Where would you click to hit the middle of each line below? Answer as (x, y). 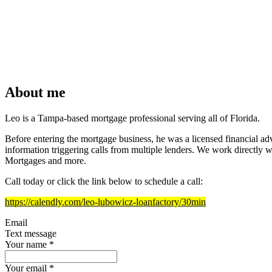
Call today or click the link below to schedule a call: (104, 181)
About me (35, 92)
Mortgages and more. (46, 160)
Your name (26, 244)
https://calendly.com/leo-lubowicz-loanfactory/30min (105, 202)
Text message (31, 233)
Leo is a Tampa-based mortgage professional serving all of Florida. (132, 118)
